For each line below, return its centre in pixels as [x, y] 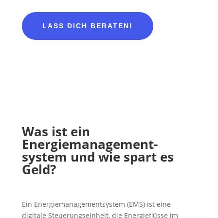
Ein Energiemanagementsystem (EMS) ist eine [96, 204]
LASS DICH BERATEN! [87, 26]
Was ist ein [56, 131]
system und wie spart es [98, 157]
